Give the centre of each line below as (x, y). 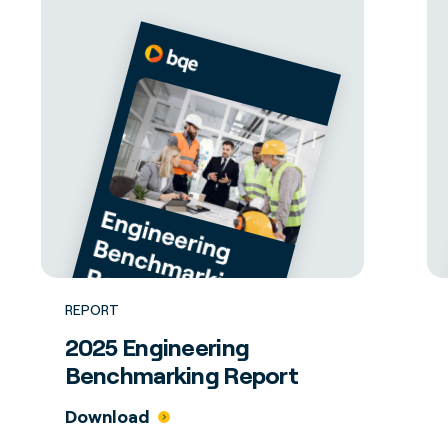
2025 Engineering (157, 347)
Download (107, 416)
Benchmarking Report (181, 375)
